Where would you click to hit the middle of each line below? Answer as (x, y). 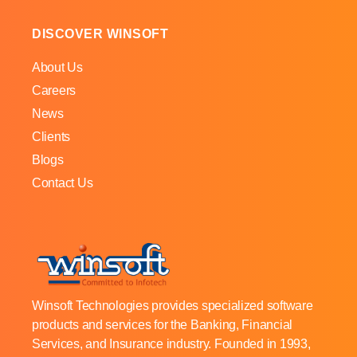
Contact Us (63, 183)
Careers (54, 90)
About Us (57, 67)
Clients (51, 137)
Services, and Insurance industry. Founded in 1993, (171, 343)
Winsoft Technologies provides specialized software (173, 305)
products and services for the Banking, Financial (163, 324)
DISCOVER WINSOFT (100, 34)
